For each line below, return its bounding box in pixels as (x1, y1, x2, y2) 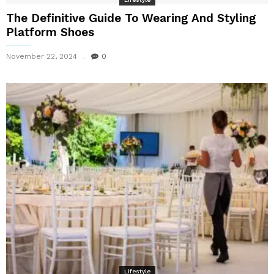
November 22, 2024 (6, 52, 77, 61)
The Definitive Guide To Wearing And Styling (6, 11, 256, 26)
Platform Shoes (6, 25, 94, 40)
